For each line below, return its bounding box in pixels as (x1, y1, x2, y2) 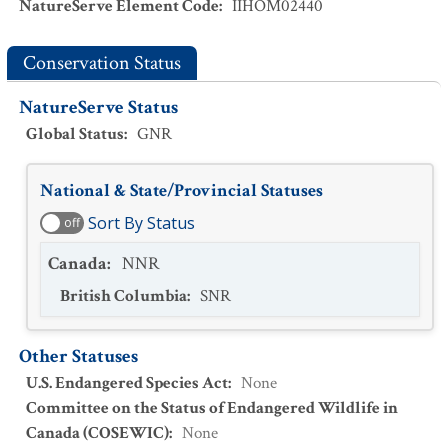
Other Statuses (19, 344, 138, 369)
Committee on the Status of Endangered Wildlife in (26, 397, 398, 419)
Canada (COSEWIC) (26, 422, 169, 444)
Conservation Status (23, 50, 181, 76)
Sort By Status (88, 212, 195, 234)
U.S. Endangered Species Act (26, 372, 228, 394)
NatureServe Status (19, 95, 178, 120)
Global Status (26, 123, 124, 145)
